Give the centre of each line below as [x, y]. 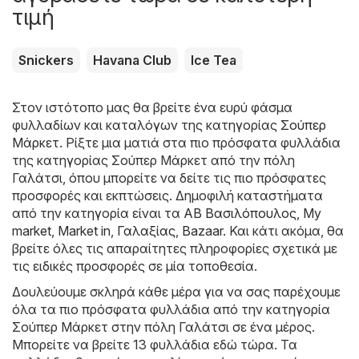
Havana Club [132, 60]
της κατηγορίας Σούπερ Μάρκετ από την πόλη [153, 160]
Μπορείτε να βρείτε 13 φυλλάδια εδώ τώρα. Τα [155, 344]
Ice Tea [214, 60]
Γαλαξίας [146, 230]
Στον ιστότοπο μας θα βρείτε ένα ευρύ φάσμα [152, 107]
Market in [84, 230]
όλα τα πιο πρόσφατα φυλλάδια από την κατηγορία [171, 309]
